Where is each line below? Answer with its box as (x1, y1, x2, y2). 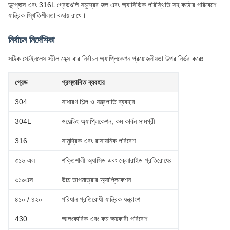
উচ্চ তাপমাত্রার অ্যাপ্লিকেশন (62, 176, 131, 184)
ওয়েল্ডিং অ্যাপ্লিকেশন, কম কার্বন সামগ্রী (62, 117, 155, 125)
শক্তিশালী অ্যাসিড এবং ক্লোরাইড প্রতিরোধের (62, 156, 172, 164)
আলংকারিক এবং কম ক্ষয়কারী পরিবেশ (62, 215, 147, 223)
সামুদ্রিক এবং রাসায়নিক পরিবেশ (62, 137, 136, 145)
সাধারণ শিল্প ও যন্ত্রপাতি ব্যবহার (62, 98, 135, 106)
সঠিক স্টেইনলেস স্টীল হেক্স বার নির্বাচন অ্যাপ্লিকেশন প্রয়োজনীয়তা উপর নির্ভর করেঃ (8, 54, 203, 63)
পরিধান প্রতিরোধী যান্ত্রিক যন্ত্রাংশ (62, 195, 140, 203)
